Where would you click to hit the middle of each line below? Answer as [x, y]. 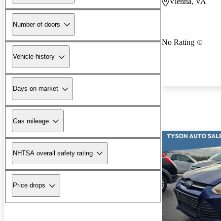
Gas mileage [31, 121]
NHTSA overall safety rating [53, 153]
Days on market [36, 89]
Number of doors [37, 24]
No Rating [178, 42]
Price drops [29, 185]
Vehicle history [34, 57]
